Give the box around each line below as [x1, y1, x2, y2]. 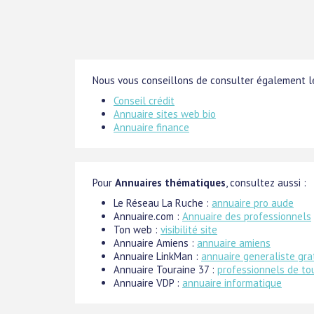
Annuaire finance [114, 121, 189, 134]
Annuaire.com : [114, 210, 182, 223]
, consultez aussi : [226, 176, 306, 189]
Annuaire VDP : [114, 276, 182, 289]
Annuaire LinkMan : [114, 250, 201, 263]
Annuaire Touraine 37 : [114, 263, 217, 276]
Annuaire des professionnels [182, 210, 311, 223]
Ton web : [114, 223, 161, 236]
